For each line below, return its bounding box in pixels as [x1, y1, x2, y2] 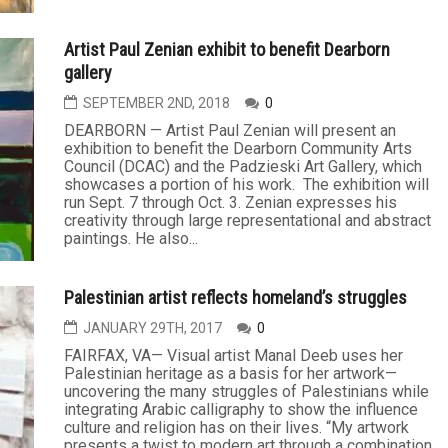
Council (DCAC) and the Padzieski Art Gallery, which [64, 157, 422, 176]
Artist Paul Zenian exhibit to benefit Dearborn [64, 39, 390, 60]
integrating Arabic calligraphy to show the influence [64, 400, 418, 419]
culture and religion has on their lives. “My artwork [64, 418, 409, 437]
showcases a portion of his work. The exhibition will [64, 175, 429, 194]
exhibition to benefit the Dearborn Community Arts [64, 139, 412, 158]
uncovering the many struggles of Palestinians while [64, 382, 429, 401]
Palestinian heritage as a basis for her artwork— [64, 364, 397, 383]
